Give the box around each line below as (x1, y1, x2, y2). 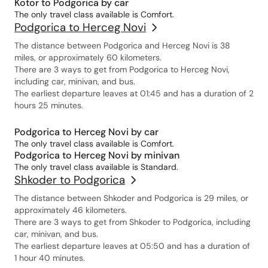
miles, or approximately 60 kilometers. (14, 52, 162, 63)
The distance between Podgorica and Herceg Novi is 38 (14, 40, 230, 51)
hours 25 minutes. (14, 100, 83, 111)
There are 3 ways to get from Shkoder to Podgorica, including (14, 217, 251, 227)
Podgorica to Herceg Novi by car (14, 126, 159, 138)
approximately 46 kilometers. (14, 205, 127, 215)
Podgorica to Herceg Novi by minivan (14, 149, 179, 162)
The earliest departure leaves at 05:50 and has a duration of (14, 240, 250, 251)
